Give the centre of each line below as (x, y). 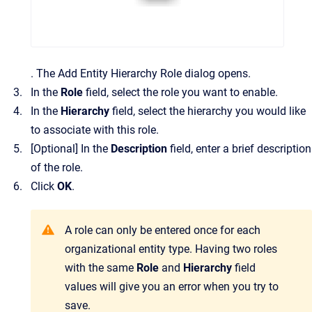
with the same (101, 268)
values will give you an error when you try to (172, 287)
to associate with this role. (95, 130)
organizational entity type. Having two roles (171, 249)
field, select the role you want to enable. (182, 92)
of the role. (57, 167)
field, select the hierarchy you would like (209, 111)
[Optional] (56, 149)
